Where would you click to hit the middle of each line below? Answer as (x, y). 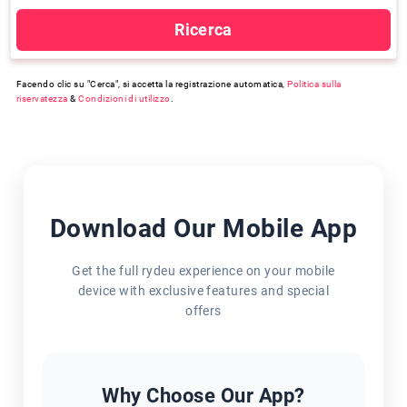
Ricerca (203, 30)
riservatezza (42, 99)
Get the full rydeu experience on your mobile (203, 271)
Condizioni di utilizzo (124, 99)
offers (203, 311)
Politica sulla (314, 84)
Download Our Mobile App (203, 228)
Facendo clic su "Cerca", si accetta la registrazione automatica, (151, 84)
